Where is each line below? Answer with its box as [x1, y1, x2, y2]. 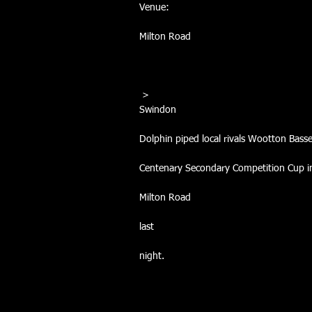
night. [139, 251, 167, 261]
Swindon [139, 105, 176, 115]
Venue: [139, 3, 169, 13]
